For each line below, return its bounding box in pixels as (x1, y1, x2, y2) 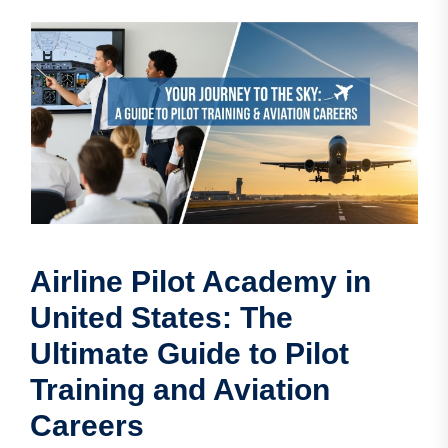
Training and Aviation (30, 373, 330, 407)
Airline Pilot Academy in (30, 265, 371, 299)
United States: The (30, 301, 293, 335)
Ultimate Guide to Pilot (30, 337, 349, 371)
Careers (30, 409, 144, 443)
